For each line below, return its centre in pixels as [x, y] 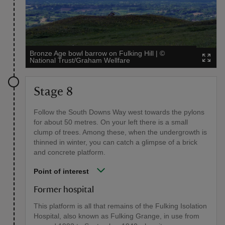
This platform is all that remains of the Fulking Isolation [120, 206]
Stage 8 [53, 92]
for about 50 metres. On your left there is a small [111, 122]
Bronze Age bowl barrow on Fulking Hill [92, 53]
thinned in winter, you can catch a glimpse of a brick [116, 142]
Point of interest [61, 171]
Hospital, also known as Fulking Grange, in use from [117, 216]
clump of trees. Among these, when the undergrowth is [120, 132]
